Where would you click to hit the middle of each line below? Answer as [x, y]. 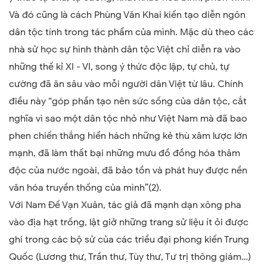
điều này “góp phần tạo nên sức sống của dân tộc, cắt [128, 101]
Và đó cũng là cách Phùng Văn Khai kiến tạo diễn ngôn [127, 15]
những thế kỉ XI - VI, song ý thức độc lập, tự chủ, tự [119, 66]
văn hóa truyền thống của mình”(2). [85, 187]
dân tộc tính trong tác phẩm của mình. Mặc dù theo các [131, 32]
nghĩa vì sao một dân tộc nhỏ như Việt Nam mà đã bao [128, 118]
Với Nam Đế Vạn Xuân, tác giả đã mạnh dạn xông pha [125, 205]
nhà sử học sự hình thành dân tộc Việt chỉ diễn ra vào [125, 49]
